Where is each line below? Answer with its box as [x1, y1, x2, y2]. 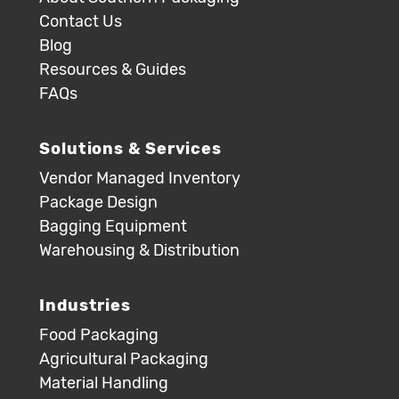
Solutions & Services [39, 139, 222, 159]
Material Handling [39, 373, 168, 393]
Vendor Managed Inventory [39, 168, 240, 188]
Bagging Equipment [39, 216, 187, 236]
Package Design [39, 192, 158, 212]
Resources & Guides [39, 60, 186, 79]
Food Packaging [39, 325, 159, 345]
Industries [39, 296, 131, 315]
